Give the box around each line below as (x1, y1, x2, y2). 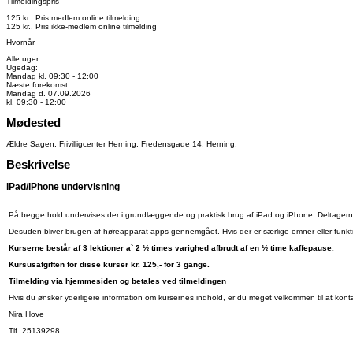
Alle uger (6, 54, 39, 63)
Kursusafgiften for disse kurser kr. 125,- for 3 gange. (9, 260, 210, 269)
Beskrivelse (6, 158, 70, 172)
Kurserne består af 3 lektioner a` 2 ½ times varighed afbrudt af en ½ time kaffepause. (9, 243, 336, 253)
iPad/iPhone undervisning (6, 180, 120, 191)
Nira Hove (9, 310, 44, 319)
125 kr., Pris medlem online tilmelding (6, 13, 140, 23)
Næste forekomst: (6, 80, 70, 89)
